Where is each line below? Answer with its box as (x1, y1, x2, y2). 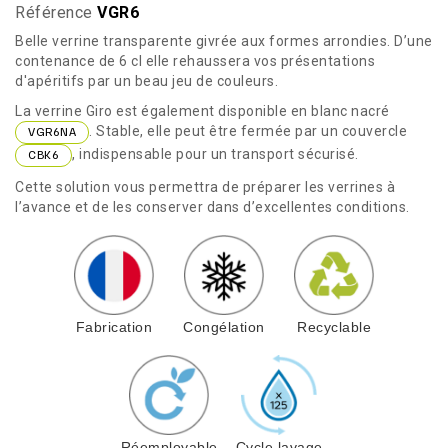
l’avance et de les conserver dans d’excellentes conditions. (15, 198, 410, 215)
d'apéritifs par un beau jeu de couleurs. (15, 72, 278, 89)
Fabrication (75, 318, 153, 335)
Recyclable (297, 318, 371, 335)
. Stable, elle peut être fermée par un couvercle (89, 122, 407, 139)
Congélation (183, 318, 265, 335)
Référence (15, 2, 93, 22)
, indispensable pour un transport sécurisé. (72, 145, 359, 162)
